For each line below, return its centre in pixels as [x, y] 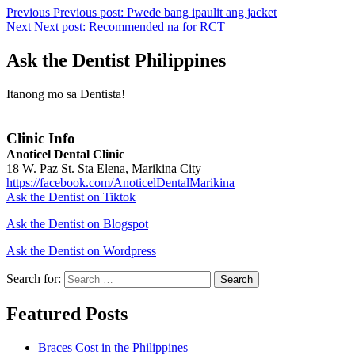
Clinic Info [41, 138]
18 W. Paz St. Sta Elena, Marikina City [104, 168]
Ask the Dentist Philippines [116, 61]
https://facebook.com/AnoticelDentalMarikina [120, 183]
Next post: [60, 27]
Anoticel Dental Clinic [65, 154]
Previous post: [88, 13]
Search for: [35, 279]
